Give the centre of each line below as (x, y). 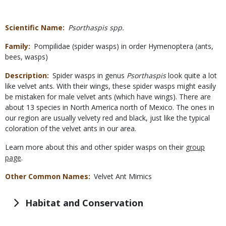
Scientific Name (34, 28)
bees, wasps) (26, 57)
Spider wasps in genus (90, 76)
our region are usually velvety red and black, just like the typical (107, 118)
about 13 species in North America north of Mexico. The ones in (110, 107)
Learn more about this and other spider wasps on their (95, 147)
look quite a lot (191, 76)
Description (26, 76)
